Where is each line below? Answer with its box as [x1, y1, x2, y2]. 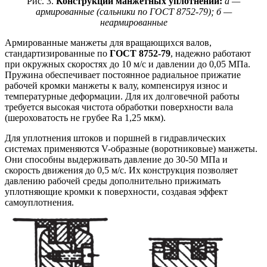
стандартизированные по [5, 48, 110, 59]
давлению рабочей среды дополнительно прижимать [5, 176, 221, 187]
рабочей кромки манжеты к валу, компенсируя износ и [5, 80, 228, 91]
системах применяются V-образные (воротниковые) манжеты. [5, 144, 257, 154]
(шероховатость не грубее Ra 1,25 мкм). [5, 113, 166, 123]
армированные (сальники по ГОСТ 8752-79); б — [35, 7, 232, 17]
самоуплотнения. [5, 197, 74, 208]
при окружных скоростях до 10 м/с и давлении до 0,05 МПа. [5, 59, 250, 70]
